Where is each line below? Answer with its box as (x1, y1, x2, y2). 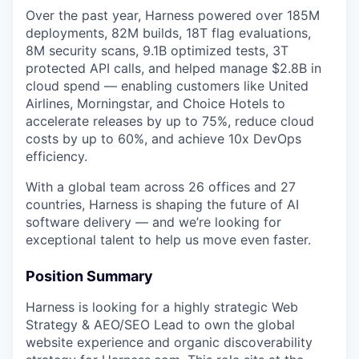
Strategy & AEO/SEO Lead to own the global (26, 317, 295, 333)
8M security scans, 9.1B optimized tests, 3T (26, 42, 288, 58)
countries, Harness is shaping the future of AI (26, 196, 299, 212)
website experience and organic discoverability (26, 334, 313, 350)
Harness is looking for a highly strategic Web (26, 299, 298, 315)
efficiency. (26, 148, 87, 164)
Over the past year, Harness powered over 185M (26, 7, 320, 23)
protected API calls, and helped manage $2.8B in (26, 60, 321, 76)
